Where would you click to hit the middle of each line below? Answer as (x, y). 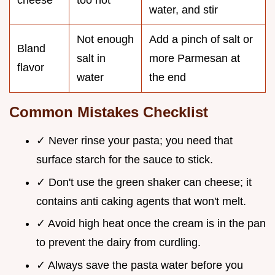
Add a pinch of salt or (201, 40)
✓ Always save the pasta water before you (140, 265)
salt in (91, 59)
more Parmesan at (195, 59)
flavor (31, 68)
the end (168, 78)
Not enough (105, 40)
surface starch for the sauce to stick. (125, 160)
